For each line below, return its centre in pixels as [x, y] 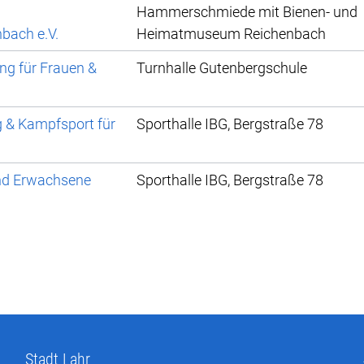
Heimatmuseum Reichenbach [231, 34]
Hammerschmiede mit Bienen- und [247, 12]
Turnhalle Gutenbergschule [222, 68]
